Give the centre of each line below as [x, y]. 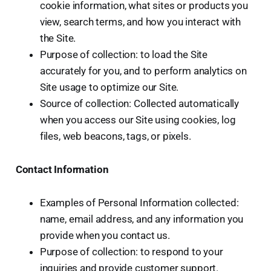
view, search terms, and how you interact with [140, 21]
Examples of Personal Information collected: [139, 202]
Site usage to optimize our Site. [109, 87]
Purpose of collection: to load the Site [124, 54]
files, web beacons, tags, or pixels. [115, 136]
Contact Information [62, 169]
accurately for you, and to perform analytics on [143, 70]
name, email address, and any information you [142, 219]
